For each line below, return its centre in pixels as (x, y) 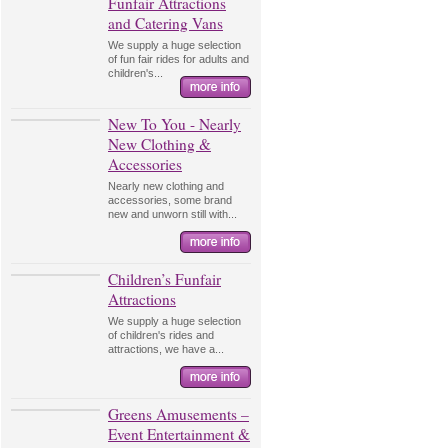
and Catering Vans (165, 23)
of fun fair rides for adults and (178, 59)
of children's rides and (161, 335)
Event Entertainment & (179, 434)
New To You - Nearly (174, 124)
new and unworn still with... (172, 214)
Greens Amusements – (178, 414)
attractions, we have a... (166, 349)
